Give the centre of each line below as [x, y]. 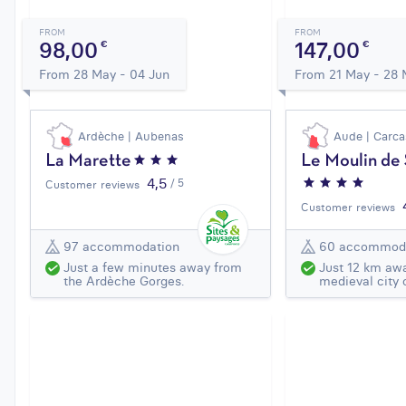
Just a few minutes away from [153, 268]
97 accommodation [121, 246]
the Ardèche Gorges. [124, 281]
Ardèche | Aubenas [131, 136]
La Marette [88, 162]
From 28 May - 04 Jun [104, 75]
